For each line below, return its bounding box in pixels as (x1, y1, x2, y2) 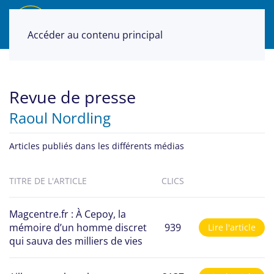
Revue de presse (9, 86, 136, 108)
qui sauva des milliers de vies (9, 234, 143, 248)
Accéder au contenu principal (28, 28, 163, 42)
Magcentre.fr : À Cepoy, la (9, 207, 126, 221)
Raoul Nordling (9, 108, 111, 128)
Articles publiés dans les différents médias (9, 139, 184, 152)
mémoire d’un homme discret (9, 220, 147, 234)
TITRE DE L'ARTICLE (9, 174, 87, 187)
